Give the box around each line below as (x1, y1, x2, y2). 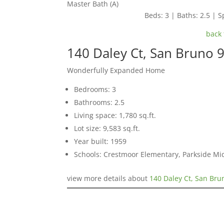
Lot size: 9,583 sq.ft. (74, 123, 140, 133)
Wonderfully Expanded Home (67, 65, 165, 75)
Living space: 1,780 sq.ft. (74, 110, 156, 120)
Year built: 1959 (74, 136, 127, 146)
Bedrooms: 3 (74, 84, 116, 94)
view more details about (67, 173, 150, 183)
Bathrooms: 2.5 (74, 97, 125, 107)
